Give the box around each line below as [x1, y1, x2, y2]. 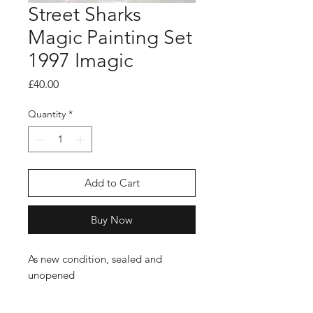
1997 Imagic [28, 49, 133, 73]
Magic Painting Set [28, 26, 192, 50]
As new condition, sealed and [28, 252, 162, 266]
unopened [28, 268, 75, 282]
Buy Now [91, 213, 133, 227]
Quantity [28, 108, 66, 121]
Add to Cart [84, 176, 140, 190]
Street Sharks [28, 3, 141, 27]
